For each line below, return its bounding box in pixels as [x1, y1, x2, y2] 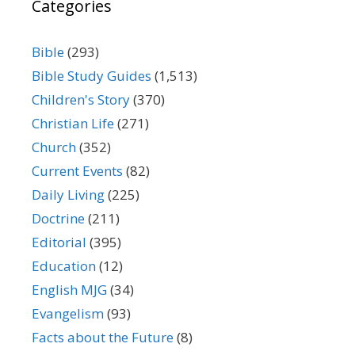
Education [32, 257, 96, 276]
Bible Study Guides [32, 67, 151, 86]
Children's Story [32, 90, 130, 109]
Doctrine [32, 209, 85, 228]
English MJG [32, 281, 107, 300]
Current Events [32, 162, 123, 181]
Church [32, 138, 76, 157]
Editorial [32, 233, 86, 252]
